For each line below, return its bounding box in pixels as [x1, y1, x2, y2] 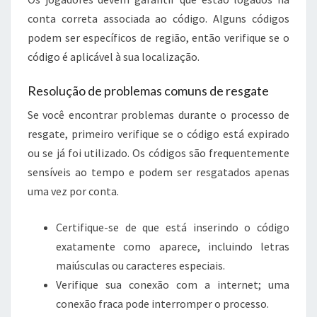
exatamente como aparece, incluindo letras [56, 238, 289, 253]
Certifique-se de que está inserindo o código [56, 219, 289, 234]
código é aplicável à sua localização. [28, 49, 200, 64]
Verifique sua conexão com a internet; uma [56, 277, 289, 292]
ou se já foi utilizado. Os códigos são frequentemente [28, 145, 289, 160]
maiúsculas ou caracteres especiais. [56, 258, 225, 272]
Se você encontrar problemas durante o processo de [28, 107, 289, 122]
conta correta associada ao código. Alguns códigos [28, 11, 289, 25]
